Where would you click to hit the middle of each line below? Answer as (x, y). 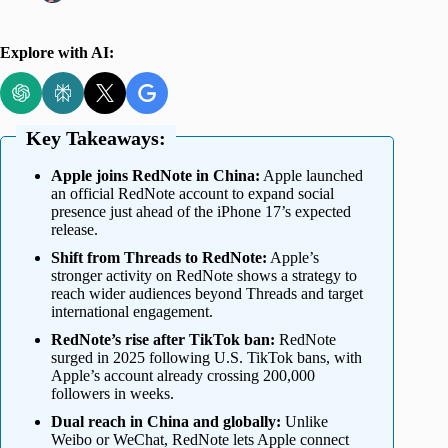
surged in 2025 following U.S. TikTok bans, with (206, 358)
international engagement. (132, 312)
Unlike (304, 422)
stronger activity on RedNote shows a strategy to (204, 276)
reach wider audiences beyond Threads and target (207, 294)
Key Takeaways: (96, 138)
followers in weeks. (112, 394)
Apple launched (311, 176)
